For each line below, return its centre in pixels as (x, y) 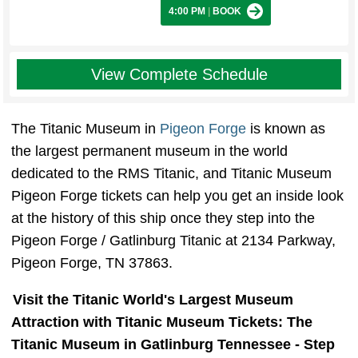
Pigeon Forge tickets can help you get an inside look (177, 196)
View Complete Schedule (179, 75)
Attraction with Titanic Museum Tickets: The (162, 322)
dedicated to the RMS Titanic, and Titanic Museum (171, 174)
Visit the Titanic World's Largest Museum (153, 300)
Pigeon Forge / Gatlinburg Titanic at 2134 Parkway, (173, 241)
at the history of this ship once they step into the (163, 219)
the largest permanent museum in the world (149, 151)
